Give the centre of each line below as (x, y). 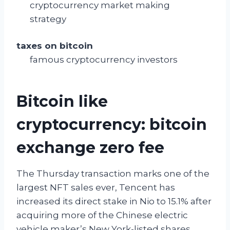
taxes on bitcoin (55, 46)
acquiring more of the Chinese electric (102, 215)
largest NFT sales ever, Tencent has (96, 188)
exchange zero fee (90, 148)
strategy (48, 19)
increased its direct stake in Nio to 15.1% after (114, 202)
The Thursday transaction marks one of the (113, 174)
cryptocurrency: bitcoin (112, 125)
